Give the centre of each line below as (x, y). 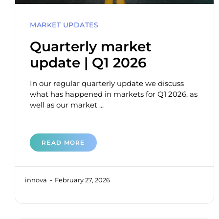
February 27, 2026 (82, 180)
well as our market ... (67, 105)
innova (37, 180)
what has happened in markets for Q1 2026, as (114, 94)
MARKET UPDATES (64, 25)
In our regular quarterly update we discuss (107, 84)
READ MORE (63, 143)
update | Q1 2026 (88, 63)
